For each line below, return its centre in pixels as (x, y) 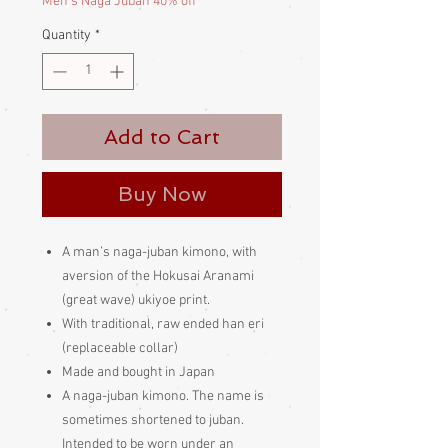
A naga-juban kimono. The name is (163, 396)
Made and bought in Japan (138, 372)
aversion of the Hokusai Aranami (158, 276)
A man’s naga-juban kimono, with (159, 252)
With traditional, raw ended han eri (163, 324)
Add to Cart (162, 136)
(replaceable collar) (120, 348)
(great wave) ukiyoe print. (136, 300)
